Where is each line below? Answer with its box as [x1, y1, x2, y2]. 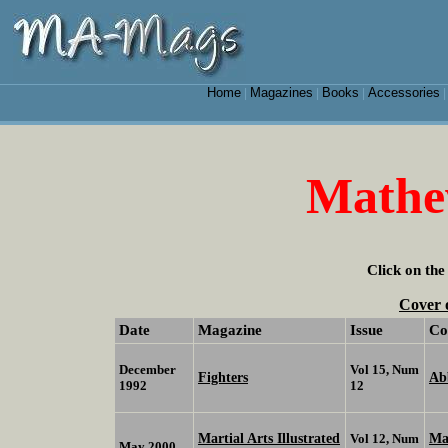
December [119, 362, 176, 378]
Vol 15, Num [350, 362, 419, 378]
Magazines [249, 85, 313, 100]
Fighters [198, 369, 248, 386]
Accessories [367, 85, 440, 100]
